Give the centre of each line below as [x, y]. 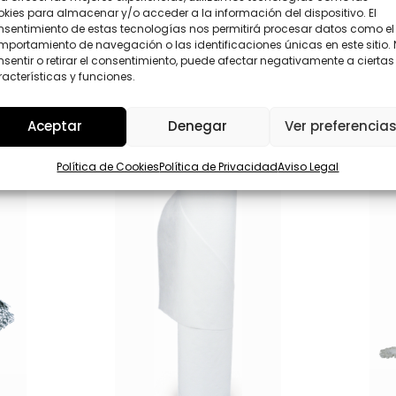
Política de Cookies [108, 166]
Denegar [198, 126]
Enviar [159, 35]
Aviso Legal [308, 166]
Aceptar [54, 126]
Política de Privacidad [219, 166]
